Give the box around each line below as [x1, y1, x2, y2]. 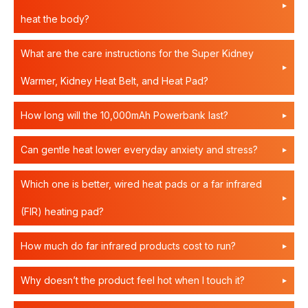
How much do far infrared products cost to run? [21, 240, 236, 252]
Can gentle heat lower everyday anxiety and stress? [21, 144, 258, 155]
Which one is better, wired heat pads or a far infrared [21, 178, 262, 190]
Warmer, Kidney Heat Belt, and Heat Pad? [21, 75, 208, 87]
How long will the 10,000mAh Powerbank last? [21, 109, 228, 121]
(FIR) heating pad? [21, 206, 104, 217]
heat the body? [21, 13, 89, 25]
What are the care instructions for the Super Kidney [21, 47, 254, 59]
